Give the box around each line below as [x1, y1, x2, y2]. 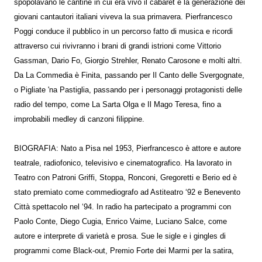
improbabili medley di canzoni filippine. [14, 115, 144, 123]
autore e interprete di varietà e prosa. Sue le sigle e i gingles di [14, 232, 226, 240]
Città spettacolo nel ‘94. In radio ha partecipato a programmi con [14, 203, 231, 211]
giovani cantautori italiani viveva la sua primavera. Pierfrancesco [14, 13, 232, 21]
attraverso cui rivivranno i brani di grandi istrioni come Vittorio [14, 42, 221, 50]
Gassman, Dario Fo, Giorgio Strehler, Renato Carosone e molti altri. [14, 57, 242, 65]
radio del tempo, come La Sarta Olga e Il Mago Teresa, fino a [14, 101, 221, 109]
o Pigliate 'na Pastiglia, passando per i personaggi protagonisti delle [14, 86, 242, 94]
